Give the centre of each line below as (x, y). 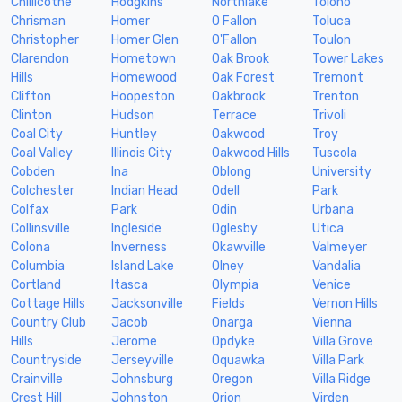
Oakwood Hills (251, 153)
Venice (332, 284)
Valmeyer (340, 247)
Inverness (139, 247)
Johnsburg (142, 379)
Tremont (338, 77)
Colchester (43, 190)
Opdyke (233, 341)
